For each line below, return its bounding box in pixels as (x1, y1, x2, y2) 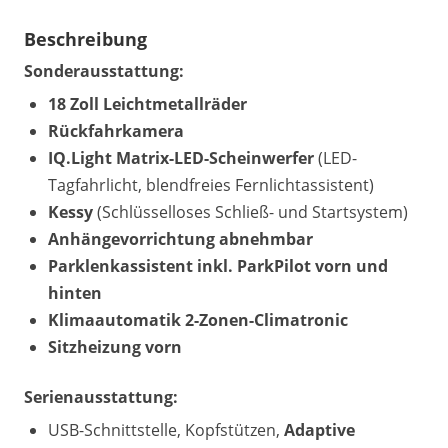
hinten (48, 282, 102, 304)
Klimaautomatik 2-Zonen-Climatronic (48, 309, 348, 331)
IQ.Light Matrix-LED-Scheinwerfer (48, 147, 318, 169)
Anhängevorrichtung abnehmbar (48, 228, 313, 250)
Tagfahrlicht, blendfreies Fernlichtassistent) (48, 174, 374, 196)
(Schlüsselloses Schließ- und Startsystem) (93, 201, 408, 223)
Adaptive (284, 419, 355, 441)
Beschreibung (24, 27, 147, 51)
